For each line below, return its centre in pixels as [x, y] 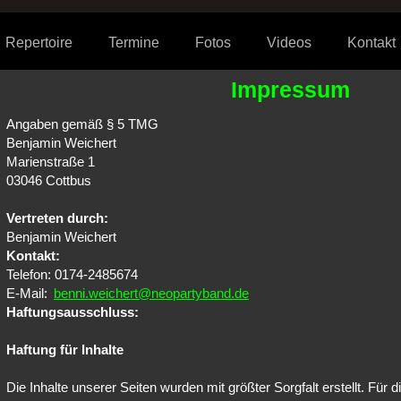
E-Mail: [29, 293]
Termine [134, 43]
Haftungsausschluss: [73, 312]
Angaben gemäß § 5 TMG [82, 124]
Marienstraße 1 [51, 162]
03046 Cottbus [49, 180]
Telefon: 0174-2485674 [72, 274]
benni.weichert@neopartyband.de [151, 293]
